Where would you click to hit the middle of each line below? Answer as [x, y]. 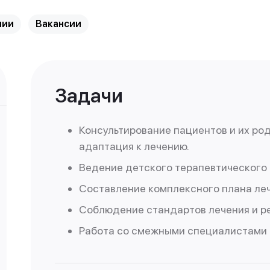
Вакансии [58, 24]
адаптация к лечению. [134, 146]
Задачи [89, 96]
